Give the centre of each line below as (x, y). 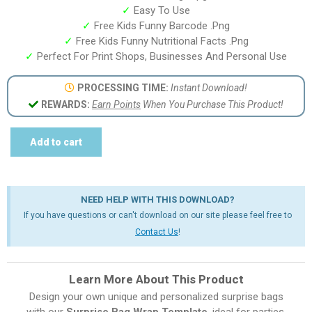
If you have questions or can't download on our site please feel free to (158, 215)
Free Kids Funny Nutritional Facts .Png (161, 41)
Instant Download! (208, 87)
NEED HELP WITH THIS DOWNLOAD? (158, 199)
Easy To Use (161, 10)
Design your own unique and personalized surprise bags (156, 296)
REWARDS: (65, 104)
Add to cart (56, 142)
